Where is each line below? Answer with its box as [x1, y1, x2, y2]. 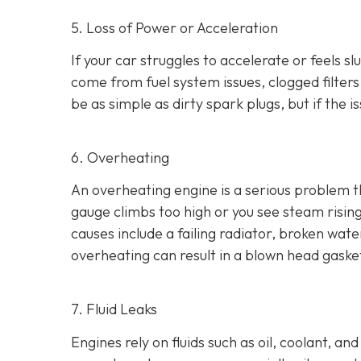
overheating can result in [71, 246, 230, 265]
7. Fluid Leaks [71, 300, 157, 319]
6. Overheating [71, 147, 169, 167]
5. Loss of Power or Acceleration [71, 18, 278, 37]
